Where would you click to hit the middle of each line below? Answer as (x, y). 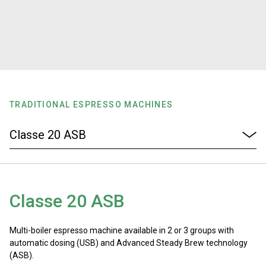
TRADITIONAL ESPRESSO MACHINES (91, 104)
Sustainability (62, 141)
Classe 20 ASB (67, 201)
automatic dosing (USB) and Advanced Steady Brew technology (129, 243)
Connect (45, 182)
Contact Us (54, 223)
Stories (41, 18)
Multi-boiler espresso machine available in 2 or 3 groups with (122, 230)
